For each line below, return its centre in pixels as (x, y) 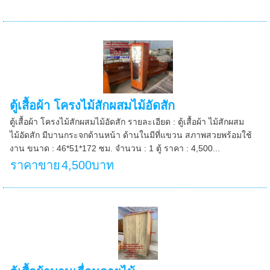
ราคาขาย (36, 165)
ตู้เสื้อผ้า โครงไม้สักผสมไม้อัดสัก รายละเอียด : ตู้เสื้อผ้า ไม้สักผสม (127, 121)
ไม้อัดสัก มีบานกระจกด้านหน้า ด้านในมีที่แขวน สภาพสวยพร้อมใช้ (131, 135)
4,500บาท (88, 165)
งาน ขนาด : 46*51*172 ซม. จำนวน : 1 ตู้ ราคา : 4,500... (115, 148)
